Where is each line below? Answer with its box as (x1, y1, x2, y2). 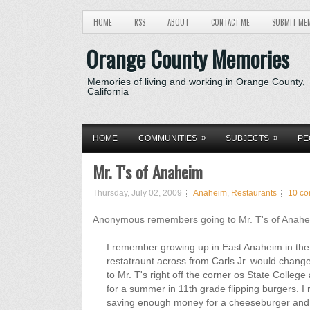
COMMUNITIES (138, 134, 197, 143)
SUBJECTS (226, 134, 269, 143)
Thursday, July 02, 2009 (93, 188, 182, 198)
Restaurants (231, 188, 277, 198)
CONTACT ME (211, 17, 250, 28)
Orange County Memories (86, 42, 289, 75)
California (87, 86, 129, 97)
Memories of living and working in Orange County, (87, 76, 305, 87)
